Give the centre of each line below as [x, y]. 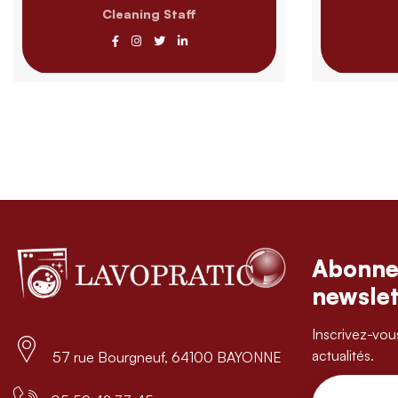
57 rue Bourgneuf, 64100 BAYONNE [167, 357]
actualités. [343, 355]
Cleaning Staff [149, 13]
